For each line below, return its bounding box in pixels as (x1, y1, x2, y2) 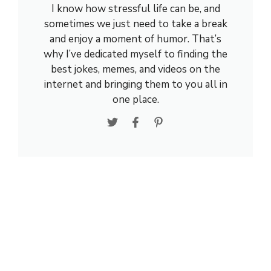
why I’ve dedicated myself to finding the (44, 47, 227, 61)
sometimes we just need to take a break (44, 17, 227, 31)
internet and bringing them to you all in (44, 77, 227, 91)
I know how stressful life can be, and (51, 2, 220, 16)
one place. (112, 93, 159, 106)
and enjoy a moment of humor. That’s (50, 32, 221, 46)
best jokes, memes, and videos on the (51, 62, 220, 76)
